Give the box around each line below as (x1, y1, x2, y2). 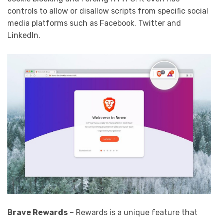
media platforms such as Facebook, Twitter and (7, 18, 181, 28)
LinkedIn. (7, 31, 40, 40)
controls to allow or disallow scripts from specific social (7, 6, 208, 16)
